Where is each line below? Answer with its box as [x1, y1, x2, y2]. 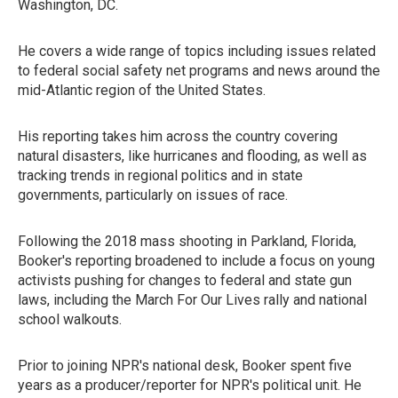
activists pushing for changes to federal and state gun [18, 272, 352, 289]
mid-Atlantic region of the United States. [18, 82, 266, 99]
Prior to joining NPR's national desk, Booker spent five [18, 357, 352, 374]
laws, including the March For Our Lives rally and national [18, 291, 367, 308]
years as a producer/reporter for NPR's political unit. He [18, 377, 362, 394]
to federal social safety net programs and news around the [18, 62, 380, 79]
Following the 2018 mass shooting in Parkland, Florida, [18, 233, 356, 250]
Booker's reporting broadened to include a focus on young [18, 252, 375, 269]
